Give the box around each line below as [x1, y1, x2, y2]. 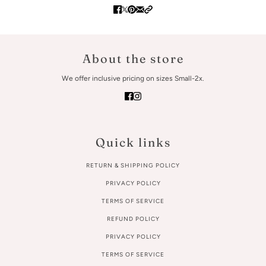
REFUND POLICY [106, 215, 160, 223]
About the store [82, 51, 184, 66]
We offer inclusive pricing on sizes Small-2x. [62, 74, 204, 83]
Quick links [95, 135, 171, 150]
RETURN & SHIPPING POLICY [86, 161, 180, 169]
